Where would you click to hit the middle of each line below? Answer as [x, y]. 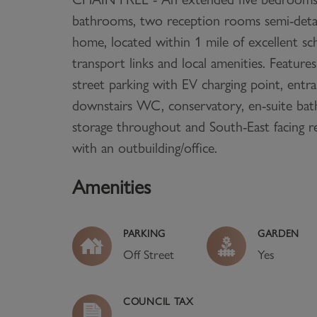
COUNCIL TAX [158, 302]
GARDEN [278, 234]
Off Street [149, 255]
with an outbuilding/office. [145, 148]
